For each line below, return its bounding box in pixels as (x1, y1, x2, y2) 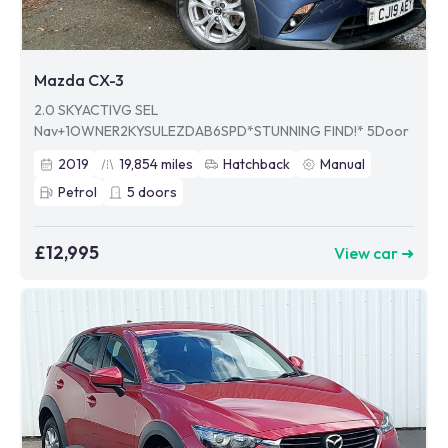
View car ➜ (334, 242, 414, 263)
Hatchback (223, 155, 290, 174)
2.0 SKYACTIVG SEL (34, 101, 158, 120)
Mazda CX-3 (34, 70, 124, 91)
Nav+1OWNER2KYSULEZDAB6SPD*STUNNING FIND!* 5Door (34, 122, 409, 141)
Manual (320, 155, 365, 174)
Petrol (58, 183, 97, 202)
